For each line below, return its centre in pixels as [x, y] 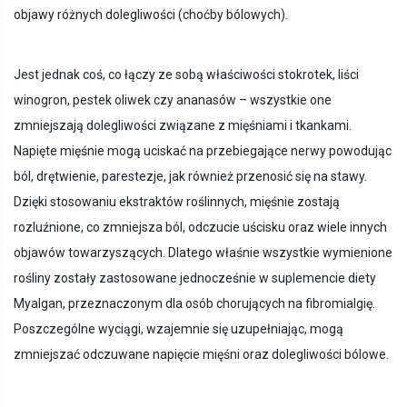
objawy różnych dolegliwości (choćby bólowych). [151, 15]
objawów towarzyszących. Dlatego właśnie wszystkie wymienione [203, 253]
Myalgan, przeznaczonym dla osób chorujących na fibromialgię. [194, 304]
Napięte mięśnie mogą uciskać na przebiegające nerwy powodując [203, 151]
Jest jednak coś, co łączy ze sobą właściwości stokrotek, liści [186, 75]
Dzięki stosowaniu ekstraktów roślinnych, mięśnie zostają [177, 202]
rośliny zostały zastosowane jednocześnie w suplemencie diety [195, 278]
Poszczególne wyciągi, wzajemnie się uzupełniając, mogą [179, 329]
